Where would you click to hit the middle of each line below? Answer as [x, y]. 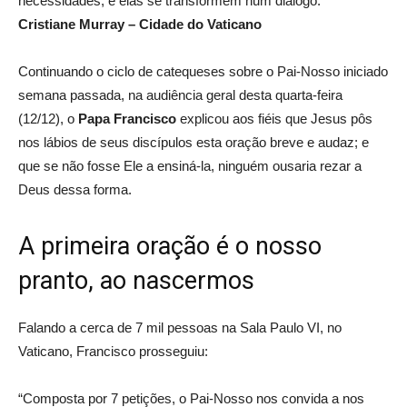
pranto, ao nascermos [136, 281]
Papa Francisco [127, 119]
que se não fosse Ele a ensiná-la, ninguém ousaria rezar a [190, 166]
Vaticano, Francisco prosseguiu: [113, 351]
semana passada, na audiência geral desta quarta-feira [180, 95]
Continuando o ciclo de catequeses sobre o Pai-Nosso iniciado [203, 71]
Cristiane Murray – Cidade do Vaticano [140, 24]
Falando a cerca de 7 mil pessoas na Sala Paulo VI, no [180, 328]
